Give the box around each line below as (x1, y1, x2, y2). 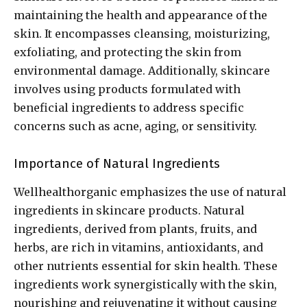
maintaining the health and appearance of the (14, 8, 267, 23)
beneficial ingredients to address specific (14, 101, 244, 115)
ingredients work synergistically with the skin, (14, 278, 277, 292)
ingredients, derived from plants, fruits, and (14, 222, 257, 236)
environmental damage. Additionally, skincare (14, 64, 270, 78)
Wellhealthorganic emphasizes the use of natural (14, 185, 286, 199)
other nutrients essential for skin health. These (14, 259, 278, 273)
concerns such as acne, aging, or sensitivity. (14, 119, 257, 134)
